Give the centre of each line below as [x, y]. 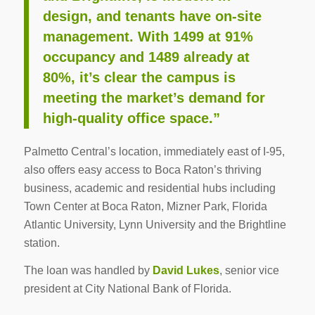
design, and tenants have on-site [152, 17]
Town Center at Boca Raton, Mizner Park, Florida [145, 206]
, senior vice [249, 271]
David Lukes [186, 271]
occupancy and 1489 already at [146, 57]
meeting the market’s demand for [154, 98]
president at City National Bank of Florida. [127, 289]
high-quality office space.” [131, 118]
